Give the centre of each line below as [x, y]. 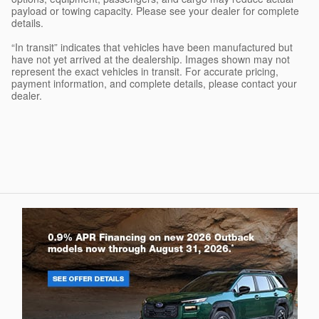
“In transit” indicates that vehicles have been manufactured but [152, 47]
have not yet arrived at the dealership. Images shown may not [151, 59]
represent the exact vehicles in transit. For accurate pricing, [145, 71]
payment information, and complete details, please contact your [154, 83]
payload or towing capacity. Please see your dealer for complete [155, 10]
